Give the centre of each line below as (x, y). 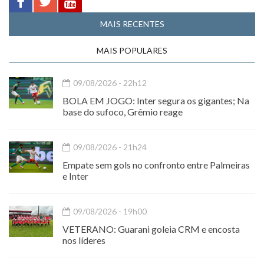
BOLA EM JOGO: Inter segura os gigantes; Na (156, 101)
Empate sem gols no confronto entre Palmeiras (156, 165)
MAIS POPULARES (132, 51)
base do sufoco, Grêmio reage (123, 112)
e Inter (75, 176)
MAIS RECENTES (132, 24)
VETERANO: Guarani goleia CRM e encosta (151, 229)
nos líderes (84, 240)
